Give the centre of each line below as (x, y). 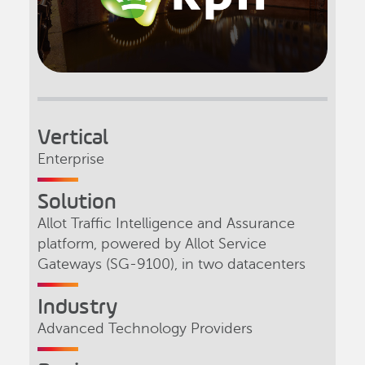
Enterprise (70, 159)
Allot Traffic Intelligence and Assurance (166, 223)
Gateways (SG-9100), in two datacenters (171, 264)
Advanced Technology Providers (145, 328)
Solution (77, 201)
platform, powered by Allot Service (152, 244)
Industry (77, 306)
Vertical (73, 136)
